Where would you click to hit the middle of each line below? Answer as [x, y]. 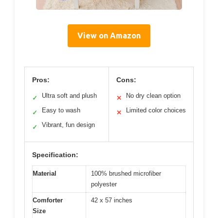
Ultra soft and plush [69, 95]
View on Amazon [109, 35]
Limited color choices [156, 110]
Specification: [55, 154]
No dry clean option [153, 95]
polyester [104, 184]
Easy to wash [61, 110]
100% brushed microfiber [126, 173]
